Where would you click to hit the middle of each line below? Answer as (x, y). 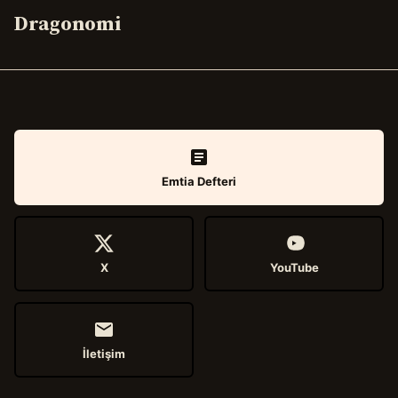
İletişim (104, 353)
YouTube (294, 267)
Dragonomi (68, 24)
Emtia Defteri (199, 181)
